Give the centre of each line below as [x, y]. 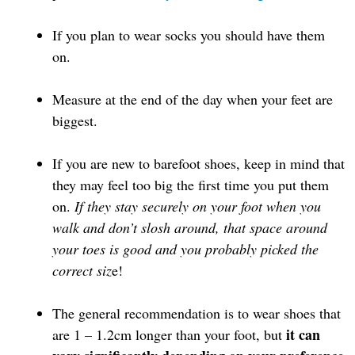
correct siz [82, 270]
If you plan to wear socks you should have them [189, 34]
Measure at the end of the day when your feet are [193, 99]
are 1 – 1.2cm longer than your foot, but [169, 334]
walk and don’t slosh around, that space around [190, 227]
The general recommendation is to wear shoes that [197, 313]
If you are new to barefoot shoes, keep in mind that [198, 163]
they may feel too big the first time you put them [191, 184]
